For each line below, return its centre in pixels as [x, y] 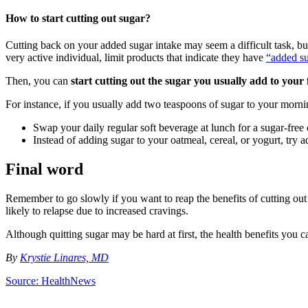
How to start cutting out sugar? [78, 18]
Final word [44, 169]
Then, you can [38, 81]
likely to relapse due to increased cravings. [97, 211]
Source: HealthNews [51, 281]
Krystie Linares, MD [64, 258]
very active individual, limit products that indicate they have [136, 58]
